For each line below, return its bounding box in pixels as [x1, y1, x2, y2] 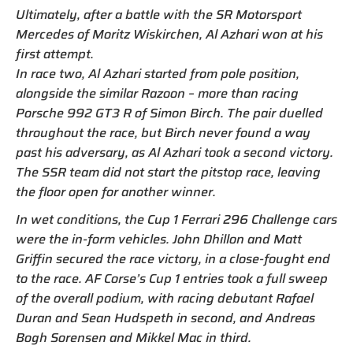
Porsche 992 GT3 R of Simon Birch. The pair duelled [16, 103, 323, 124]
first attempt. [16, 44, 94, 65]
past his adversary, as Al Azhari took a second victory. [16, 143, 333, 163]
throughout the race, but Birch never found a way [16, 123, 310, 143]
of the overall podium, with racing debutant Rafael [16, 288, 314, 309]
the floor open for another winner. [16, 182, 216, 203]
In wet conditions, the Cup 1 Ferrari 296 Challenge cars [16, 210, 337, 230]
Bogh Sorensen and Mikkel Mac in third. [16, 328, 251, 348]
